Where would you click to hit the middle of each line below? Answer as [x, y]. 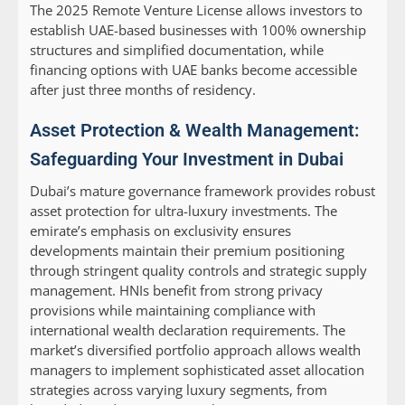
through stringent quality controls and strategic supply [198, 271]
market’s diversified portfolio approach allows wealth [195, 350]
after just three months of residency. [143, 90]
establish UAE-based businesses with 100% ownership [198, 30]
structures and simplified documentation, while [177, 50]
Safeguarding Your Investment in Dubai [187, 160]
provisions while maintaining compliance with [173, 311]
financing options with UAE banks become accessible [193, 70]
